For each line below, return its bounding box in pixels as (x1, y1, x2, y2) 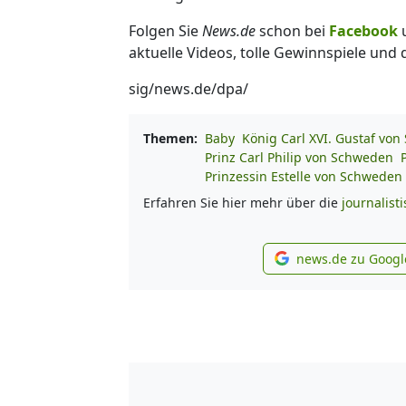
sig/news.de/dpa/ (129, 79, 248, 100)
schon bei (256, 21, 329, 42)
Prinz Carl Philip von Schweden (205, 149, 393, 167)
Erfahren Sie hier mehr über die (143, 194, 342, 212)
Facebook (329, 21, 398, 42)
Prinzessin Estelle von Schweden (205, 168, 402, 186)
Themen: (143, 130, 198, 148)
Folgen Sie (129, 21, 202, 42)
